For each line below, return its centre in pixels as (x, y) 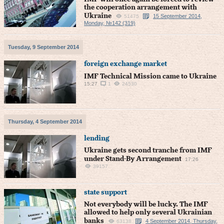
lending (97, 138)
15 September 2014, (177, 16)
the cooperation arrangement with (140, 7)
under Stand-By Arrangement (133, 159)
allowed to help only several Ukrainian (148, 212)
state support (105, 192)
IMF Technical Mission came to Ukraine (150, 76)
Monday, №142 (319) (110, 23)
